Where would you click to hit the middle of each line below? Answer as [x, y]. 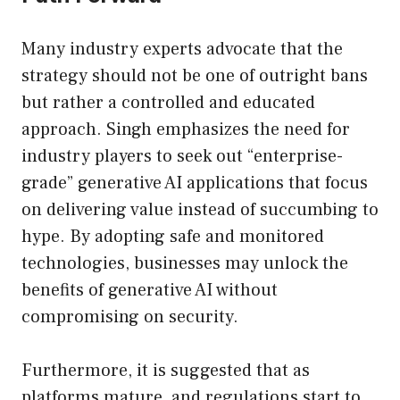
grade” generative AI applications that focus [195, 183]
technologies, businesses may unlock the [185, 264]
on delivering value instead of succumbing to [200, 210]
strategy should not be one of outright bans [195, 76]
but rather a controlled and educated [168, 103]
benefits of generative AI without [150, 291]
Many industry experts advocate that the [182, 50]
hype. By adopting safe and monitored [173, 237]
